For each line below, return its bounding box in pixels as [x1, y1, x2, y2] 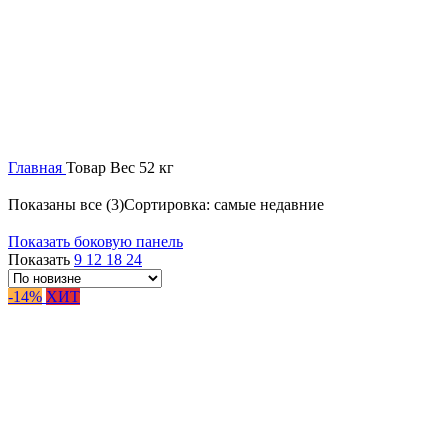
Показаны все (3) [8, 196, 124, 214]
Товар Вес [66, 159, 139, 177]
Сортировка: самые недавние [124, 196, 324, 214]
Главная [8, 159, 66, 177]
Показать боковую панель [8, 233, 183, 251]
